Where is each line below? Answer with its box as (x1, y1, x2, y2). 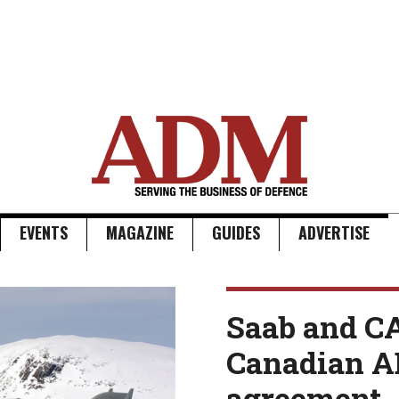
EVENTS (20, 221, 68, 244)
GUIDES (212, 221, 260, 244)
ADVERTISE (298, 221, 370, 244)
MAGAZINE (106, 221, 174, 244)
